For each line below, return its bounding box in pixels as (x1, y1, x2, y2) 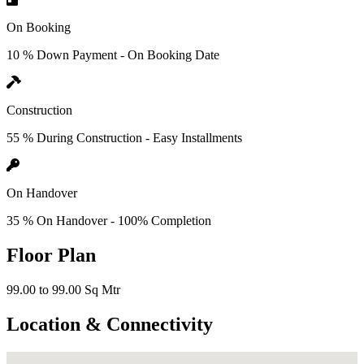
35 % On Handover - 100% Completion (6, 213, 211, 227)
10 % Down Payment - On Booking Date (6, 47, 219, 62)
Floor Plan (6, 244, 96, 266)
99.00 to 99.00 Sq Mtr (6, 282, 120, 297)
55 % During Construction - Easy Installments (6, 130, 242, 145)
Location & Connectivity (6, 313, 213, 335)
